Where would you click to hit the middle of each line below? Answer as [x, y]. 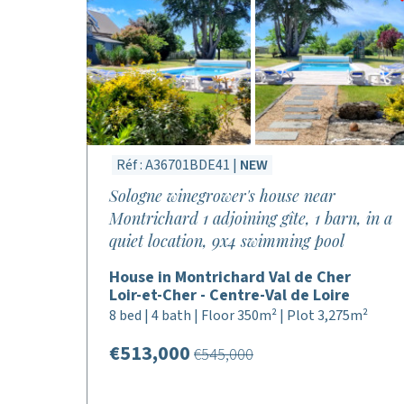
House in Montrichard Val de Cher [230, 277]
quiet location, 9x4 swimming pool [227, 241]
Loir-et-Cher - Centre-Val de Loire [230, 295]
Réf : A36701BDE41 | [178, 165]
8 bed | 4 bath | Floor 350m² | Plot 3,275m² [239, 316]
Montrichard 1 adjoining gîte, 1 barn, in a [251, 218]
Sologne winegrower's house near [222, 196]
